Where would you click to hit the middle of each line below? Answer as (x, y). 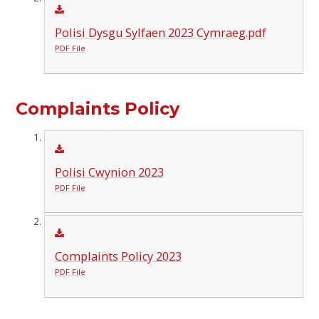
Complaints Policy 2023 (118, 257)
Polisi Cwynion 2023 (109, 172)
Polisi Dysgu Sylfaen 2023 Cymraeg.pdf (160, 33)
